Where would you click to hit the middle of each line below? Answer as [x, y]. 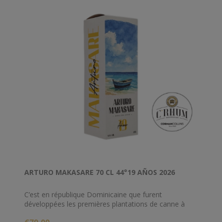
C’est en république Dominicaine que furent [93, 194]
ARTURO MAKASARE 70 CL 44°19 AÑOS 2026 [100, 172]
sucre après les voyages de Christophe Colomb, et [105, 213]
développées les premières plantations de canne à [105, 204]
